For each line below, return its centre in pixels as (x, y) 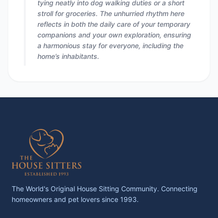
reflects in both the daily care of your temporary (114, 24)
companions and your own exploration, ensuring (114, 35)
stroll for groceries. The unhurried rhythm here (111, 13)
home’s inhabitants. (68, 56)
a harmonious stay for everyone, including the (110, 45)
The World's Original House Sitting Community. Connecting (105, 188)
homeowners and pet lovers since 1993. (75, 199)
